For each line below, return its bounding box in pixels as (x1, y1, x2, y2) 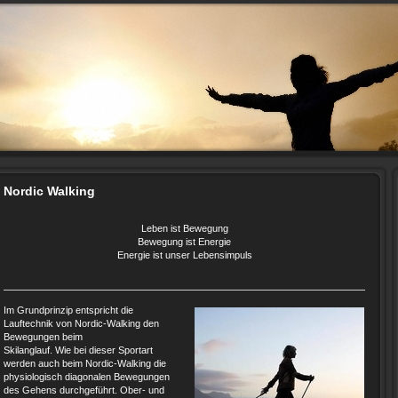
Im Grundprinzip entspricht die (4, 305, 133, 315)
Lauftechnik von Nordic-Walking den (4, 318, 159, 329)
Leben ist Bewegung (140, 223, 228, 234)
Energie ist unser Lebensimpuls (116, 250, 252, 260)
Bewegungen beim (4, 331, 83, 342)
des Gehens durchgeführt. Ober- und (4, 385, 164, 395)
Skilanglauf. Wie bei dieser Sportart (4, 345, 153, 355)
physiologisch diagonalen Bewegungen (4, 371, 170, 382)
